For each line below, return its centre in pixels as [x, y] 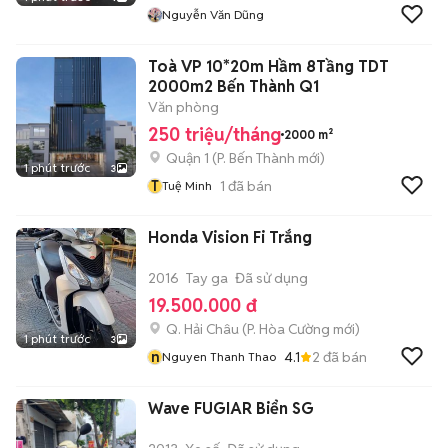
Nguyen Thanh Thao [219, 356]
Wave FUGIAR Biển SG [231, 408]
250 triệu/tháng [214, 134]
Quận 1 [187, 158]
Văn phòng [183, 107]
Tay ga [207, 278]
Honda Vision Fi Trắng [230, 237]
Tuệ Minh [187, 185]
